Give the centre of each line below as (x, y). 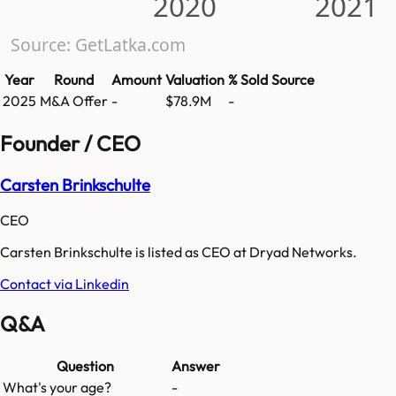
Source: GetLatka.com (98, 44)
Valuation (195, 79)
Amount (137, 79)
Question (85, 366)
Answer (196, 366)
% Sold (248, 79)
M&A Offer (74, 100)
